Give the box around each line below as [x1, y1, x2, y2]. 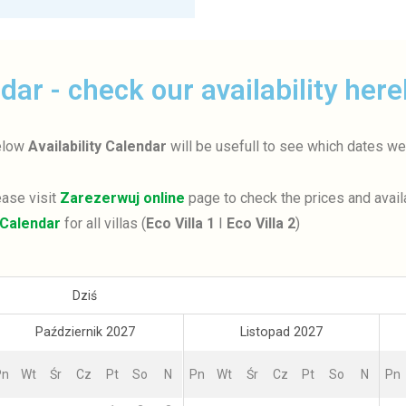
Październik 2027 [34, 324, 135, 340]
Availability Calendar [27, 137, 167, 155]
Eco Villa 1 [145, 214, 215, 232]
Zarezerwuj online [60, 188, 185, 207]
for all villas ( [60, 214, 146, 232]
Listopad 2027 [239, 324, 323, 340]
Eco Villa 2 [226, 214, 295, 232]
